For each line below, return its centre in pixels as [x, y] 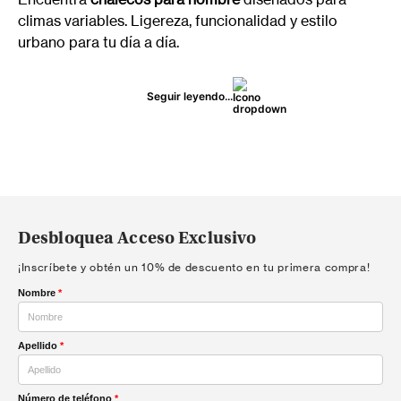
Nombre [37, 293]
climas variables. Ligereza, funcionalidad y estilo [178, 21]
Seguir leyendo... [189, 96]
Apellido [38, 346]
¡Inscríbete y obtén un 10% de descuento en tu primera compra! [194, 267]
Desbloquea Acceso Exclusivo [137, 239]
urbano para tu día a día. [98, 42]
